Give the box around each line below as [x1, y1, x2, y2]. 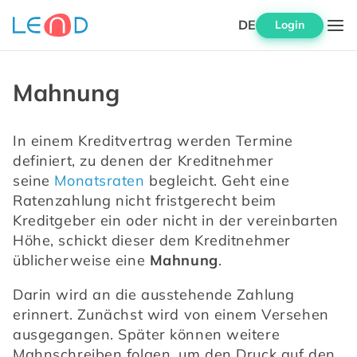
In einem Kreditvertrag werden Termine [13, 131, 293, 151]
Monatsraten [54, 171, 145, 190]
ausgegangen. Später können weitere [13, 325, 280, 344]
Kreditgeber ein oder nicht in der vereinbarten [13, 211, 339, 230]
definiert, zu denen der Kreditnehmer [13, 151, 274, 171]
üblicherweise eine [13, 251, 150, 270]
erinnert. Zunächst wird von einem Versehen [13, 305, 329, 324]
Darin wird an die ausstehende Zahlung [13, 285, 295, 304]
